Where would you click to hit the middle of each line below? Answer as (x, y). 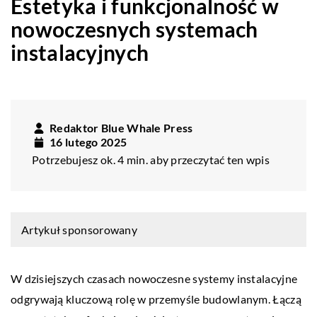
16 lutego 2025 (88, 142)
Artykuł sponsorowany (79, 230)
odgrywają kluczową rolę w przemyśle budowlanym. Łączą (156, 299)
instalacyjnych (80, 53)
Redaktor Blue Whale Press (121, 128)
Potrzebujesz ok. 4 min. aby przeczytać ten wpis (151, 160)
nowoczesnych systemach (134, 29)
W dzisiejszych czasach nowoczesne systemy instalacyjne (154, 279)
